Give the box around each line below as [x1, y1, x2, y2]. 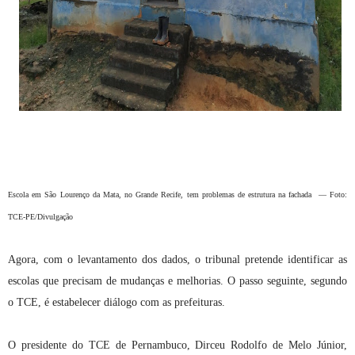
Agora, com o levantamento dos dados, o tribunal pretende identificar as [8, 253, 347, 265]
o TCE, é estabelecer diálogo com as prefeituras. [8, 296, 225, 308]
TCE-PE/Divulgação [8, 212, 73, 221]
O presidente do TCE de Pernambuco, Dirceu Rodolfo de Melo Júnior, [8, 338, 347, 351]
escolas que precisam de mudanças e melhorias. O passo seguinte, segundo [8, 274, 347, 287]
